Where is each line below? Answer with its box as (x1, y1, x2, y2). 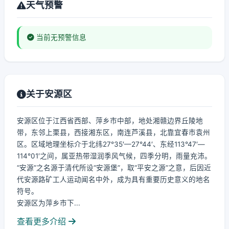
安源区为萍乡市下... (17, 199, 80, 207)
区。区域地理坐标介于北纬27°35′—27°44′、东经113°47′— (17, 140, 205, 148)
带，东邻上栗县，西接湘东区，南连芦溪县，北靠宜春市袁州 (17, 128, 210, 136)
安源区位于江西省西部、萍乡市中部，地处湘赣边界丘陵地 (17, 117, 203, 125)
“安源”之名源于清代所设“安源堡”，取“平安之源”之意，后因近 (17, 164, 211, 172)
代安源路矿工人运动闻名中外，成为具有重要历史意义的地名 (17, 175, 210, 184)
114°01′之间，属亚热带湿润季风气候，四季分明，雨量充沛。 (17, 152, 212, 160)
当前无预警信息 (34, 33, 86, 41)
